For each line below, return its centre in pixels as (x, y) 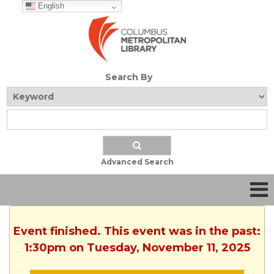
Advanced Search (137, 162)
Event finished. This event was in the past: (137, 231)
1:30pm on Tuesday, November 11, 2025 (137, 248)
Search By (128, 77)
